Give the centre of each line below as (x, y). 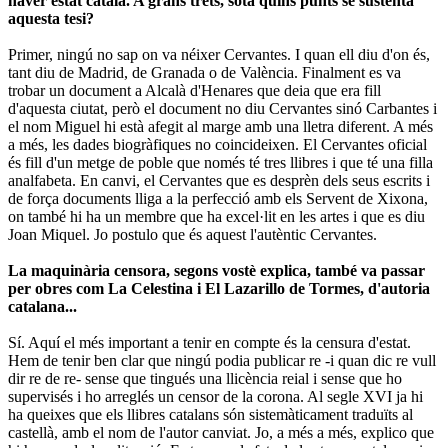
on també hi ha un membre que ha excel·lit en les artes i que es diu (216, 216)
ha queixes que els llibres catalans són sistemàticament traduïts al (210, 414)
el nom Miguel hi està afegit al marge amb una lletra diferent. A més (220, 126)
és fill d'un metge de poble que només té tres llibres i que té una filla (220, 162)
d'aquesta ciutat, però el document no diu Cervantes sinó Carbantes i (222, 108)
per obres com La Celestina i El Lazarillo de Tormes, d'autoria (219, 288)
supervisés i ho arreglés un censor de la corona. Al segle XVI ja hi (215, 396)
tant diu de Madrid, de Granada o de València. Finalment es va (204, 72)
